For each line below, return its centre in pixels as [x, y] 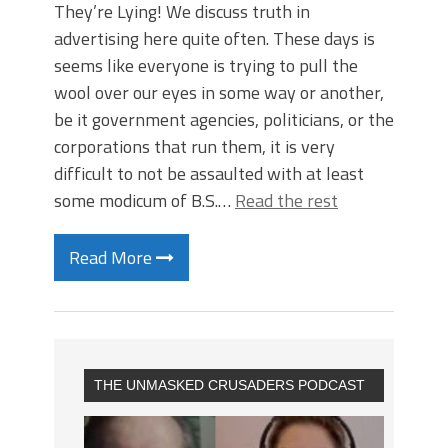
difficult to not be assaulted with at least [209, 173]
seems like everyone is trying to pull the [206, 65]
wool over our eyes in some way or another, [219, 92]
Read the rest [286, 200]
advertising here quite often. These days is [214, 38]
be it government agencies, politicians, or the [224, 119]
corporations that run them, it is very [194, 146]
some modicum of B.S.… [144, 200]
